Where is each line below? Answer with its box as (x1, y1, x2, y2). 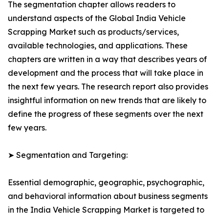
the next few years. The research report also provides (8, 82, 208, 92)
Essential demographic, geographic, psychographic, (8, 177, 204, 188)
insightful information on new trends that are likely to (8, 95, 206, 106)
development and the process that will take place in (8, 68, 203, 78)
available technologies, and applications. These (8, 41, 188, 51)
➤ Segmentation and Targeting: (8, 150, 128, 160)
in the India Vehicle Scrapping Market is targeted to (8, 205, 204, 215)
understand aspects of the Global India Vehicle (8, 13, 186, 23)
